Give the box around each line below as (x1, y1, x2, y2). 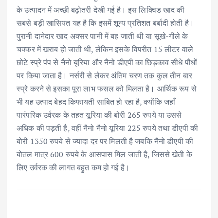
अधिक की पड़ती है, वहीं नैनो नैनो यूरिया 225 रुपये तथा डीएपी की (17, 123, 198, 134)
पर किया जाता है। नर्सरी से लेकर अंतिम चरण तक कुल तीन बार (17, 70, 192, 81)
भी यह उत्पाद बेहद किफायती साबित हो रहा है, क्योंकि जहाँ (17, 96, 176, 108)
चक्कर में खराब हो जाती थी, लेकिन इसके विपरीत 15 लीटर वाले (17, 44, 193, 55)
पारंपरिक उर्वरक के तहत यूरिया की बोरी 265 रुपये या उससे (17, 109, 182, 121)
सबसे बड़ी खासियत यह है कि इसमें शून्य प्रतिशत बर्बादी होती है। (17, 18, 194, 29)
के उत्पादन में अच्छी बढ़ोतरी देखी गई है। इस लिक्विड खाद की (17, 4, 185, 16)
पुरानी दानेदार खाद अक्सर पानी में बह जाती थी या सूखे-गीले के (17, 31, 188, 42)
